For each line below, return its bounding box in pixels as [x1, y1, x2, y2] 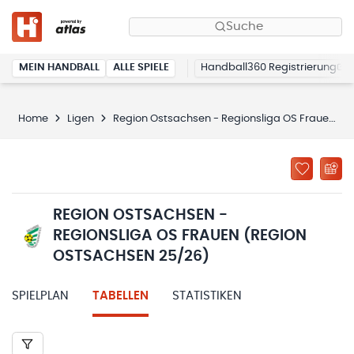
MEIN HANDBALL [18, 62, 100, 73]
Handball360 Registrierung [201, 62, 337, 73]
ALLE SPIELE [112, 62, 169, 73]
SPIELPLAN [12, 289, 69, 302]
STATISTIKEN [172, 289, 242, 302]
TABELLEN [92, 289, 149, 302]
